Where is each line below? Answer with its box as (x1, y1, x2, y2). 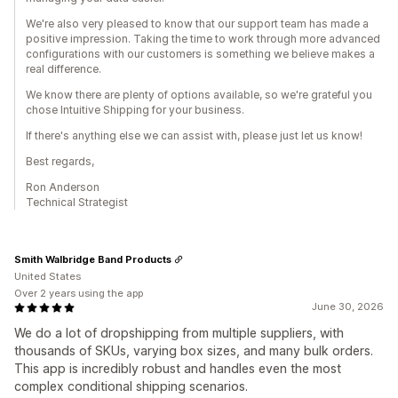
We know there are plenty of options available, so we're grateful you (26, 88, 372, 102)
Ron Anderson (26, 180, 99, 195)
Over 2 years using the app (14, 287, 143, 300)
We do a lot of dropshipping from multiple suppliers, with (14, 325, 344, 341)
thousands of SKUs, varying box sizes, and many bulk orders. (14, 343, 373, 359)
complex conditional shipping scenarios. (14, 378, 248, 394)
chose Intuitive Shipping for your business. (26, 103, 244, 117)
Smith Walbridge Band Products (14, 252, 171, 266)
